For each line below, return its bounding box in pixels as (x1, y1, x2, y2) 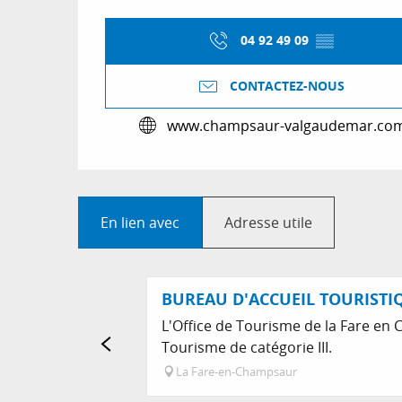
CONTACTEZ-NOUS (230, 76, 345, 95)
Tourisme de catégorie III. (162, 337, 332, 358)
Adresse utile (224, 213, 312, 233)
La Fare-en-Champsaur (176, 364, 297, 380)
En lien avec (100, 213, 179, 233)
